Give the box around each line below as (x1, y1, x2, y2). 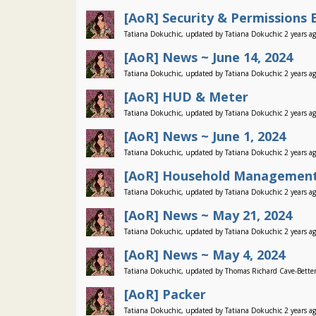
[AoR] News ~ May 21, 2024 (124, 207, 292, 224)
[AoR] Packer (124, 286, 206, 303)
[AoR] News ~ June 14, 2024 (124, 49, 293, 66)
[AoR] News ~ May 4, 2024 (124, 246, 285, 263)
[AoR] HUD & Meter (124, 88, 248, 105)
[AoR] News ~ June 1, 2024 (124, 128, 286, 145)
